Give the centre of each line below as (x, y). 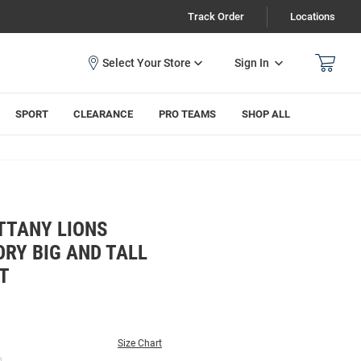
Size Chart (140, 343)
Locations (313, 17)
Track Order (216, 17)
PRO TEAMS (188, 114)
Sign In (252, 62)
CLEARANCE (104, 114)
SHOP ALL (266, 114)
